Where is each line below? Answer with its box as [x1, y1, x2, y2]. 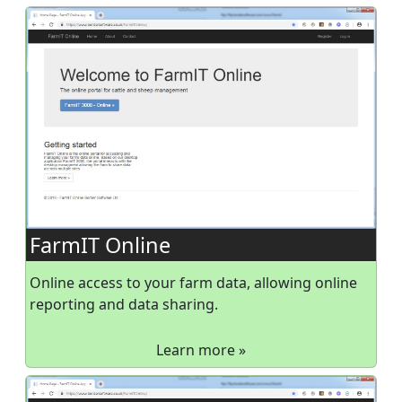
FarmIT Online [30, 231, 170, 260]
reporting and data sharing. [30, 294, 218, 315]
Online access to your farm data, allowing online [30, 273, 357, 293]
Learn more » [156, 340, 246, 361]
